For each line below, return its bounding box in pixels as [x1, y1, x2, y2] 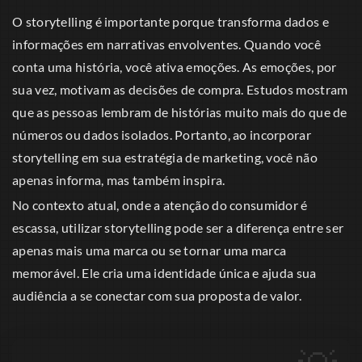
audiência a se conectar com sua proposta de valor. [12, 288, 301, 304]
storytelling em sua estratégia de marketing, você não [12, 149, 318, 166]
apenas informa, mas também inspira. [12, 172, 225, 188]
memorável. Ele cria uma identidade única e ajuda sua [12, 265, 317, 281]
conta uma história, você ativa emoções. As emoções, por [12, 59, 337, 75]
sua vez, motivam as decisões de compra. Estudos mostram [12, 82, 348, 98]
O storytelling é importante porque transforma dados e [12, 14, 329, 30]
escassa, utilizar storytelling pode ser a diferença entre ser [12, 220, 344, 236]
